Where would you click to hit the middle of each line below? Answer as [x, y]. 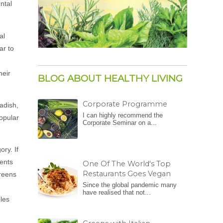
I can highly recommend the [123, 115]
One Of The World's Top [127, 164]
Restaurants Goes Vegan [127, 174]
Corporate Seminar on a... [120, 123]
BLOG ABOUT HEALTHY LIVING [110, 79]
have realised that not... [117, 193]
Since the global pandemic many [130, 185]
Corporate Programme [125, 104]
